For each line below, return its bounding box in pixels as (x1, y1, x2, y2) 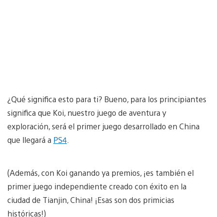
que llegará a (7, 134, 53, 145)
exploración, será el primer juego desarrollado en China (7, 121, 200, 131)
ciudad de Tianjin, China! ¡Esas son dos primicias (7, 194, 174, 205)
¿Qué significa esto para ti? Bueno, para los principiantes (7, 93, 206, 104)
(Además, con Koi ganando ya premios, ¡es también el (7, 167, 194, 178)
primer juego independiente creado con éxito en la (7, 181, 186, 191)
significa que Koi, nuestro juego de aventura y (7, 107, 166, 118)
